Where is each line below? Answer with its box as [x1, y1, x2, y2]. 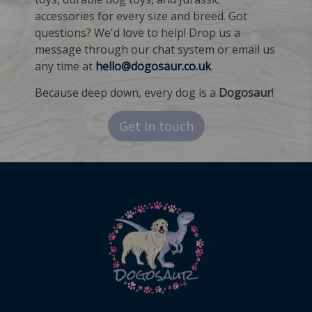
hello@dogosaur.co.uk [95, 58, 211, 74]
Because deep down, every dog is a [35, 84, 219, 100]
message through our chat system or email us [35, 41, 275, 57]
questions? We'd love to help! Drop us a [35, 24, 240, 40]
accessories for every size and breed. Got [35, 8, 247, 24]
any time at [35, 58, 95, 74]
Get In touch [118, 117, 194, 134]
